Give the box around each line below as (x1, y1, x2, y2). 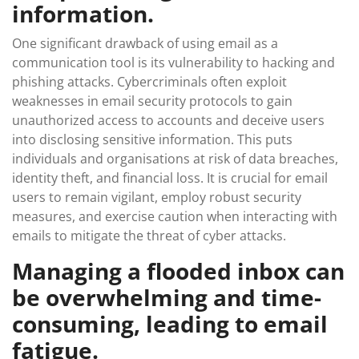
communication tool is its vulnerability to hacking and (12, 54, 335, 71)
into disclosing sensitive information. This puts (12, 131, 292, 148)
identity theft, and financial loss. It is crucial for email (12, 169, 328, 187)
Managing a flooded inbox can (12, 256, 345, 286)
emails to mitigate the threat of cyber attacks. (12, 227, 286, 244)
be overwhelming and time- (12, 282, 321, 313)
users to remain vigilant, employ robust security (12, 188, 301, 206)
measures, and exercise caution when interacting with (12, 208, 337, 225)
